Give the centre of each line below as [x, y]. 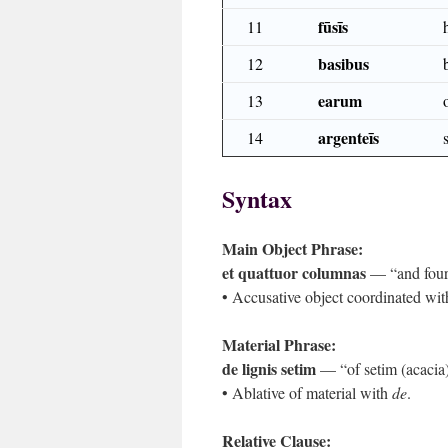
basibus [343, 63]
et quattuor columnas [294, 272]
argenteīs [348, 137]
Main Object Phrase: [292, 248]
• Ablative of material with [307, 392]
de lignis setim [269, 368]
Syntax [257, 198]
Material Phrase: [279, 344]
